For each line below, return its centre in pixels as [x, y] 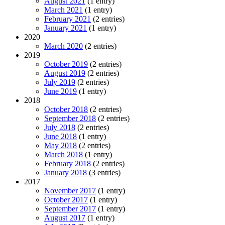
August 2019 [65, 73]
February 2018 [68, 164]
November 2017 [70, 191]
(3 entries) [104, 173]
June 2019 [61, 91]
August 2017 [65, 218]
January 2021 [66, 28]
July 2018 [60, 128]
